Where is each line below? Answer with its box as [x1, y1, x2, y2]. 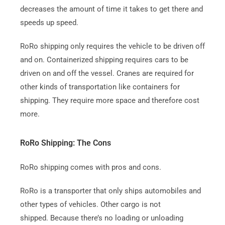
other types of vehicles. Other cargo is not [20, 199, 161, 209]
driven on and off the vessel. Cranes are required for [20, 68, 194, 78]
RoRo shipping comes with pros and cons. [20, 162, 161, 172]
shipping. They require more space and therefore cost [20, 95, 199, 105]
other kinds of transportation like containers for [20, 82, 180, 91]
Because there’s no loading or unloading [50, 213, 183, 222]
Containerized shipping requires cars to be [46, 55, 188, 64]
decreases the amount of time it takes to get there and [20, 4, 203, 14]
